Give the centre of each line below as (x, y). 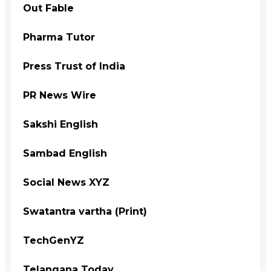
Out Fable (48, 8)
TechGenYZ (54, 240)
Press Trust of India (74, 66)
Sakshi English (60, 124)
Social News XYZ (66, 182)
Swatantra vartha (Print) (85, 211)
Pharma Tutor (59, 37)
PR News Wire (60, 95)
